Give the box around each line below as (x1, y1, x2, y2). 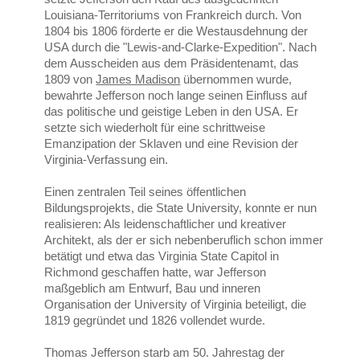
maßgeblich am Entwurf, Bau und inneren (44, 281, 261, 296)
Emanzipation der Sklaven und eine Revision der (44, 137, 299, 151)
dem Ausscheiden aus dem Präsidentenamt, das (44, 56, 300, 71)
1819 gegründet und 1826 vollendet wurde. (44, 313, 266, 328)
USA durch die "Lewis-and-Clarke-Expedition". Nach (44, 40, 317, 55)
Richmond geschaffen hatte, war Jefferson (44, 265, 267, 280)
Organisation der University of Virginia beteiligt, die (44, 297, 307, 312)
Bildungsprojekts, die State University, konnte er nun (44, 201, 317, 215)
